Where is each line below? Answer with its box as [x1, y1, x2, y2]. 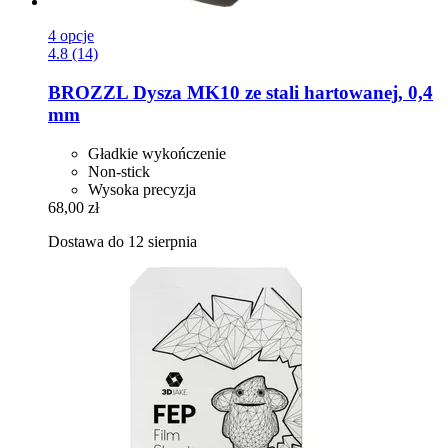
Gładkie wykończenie [88, 144, 226, 162]
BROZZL [48, 81, 128, 103]
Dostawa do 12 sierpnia [48, 232, 197, 250]
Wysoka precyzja [88, 180, 196, 198]
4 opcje [48, 27, 94, 45]
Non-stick [88, 162, 150, 180]
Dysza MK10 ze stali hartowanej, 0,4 [128, 81, 433, 103]
